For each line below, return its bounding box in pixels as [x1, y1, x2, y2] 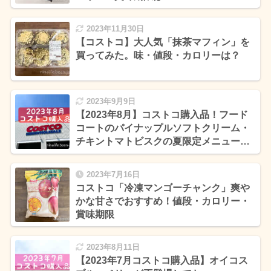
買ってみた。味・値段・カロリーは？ [75, 50, 240, 61]
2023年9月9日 [86, 97, 135, 106]
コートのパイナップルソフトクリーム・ [75, 123, 250, 134]
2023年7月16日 [86, 169, 140, 179]
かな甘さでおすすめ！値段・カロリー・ [75, 195, 250, 206]
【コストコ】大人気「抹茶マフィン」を [75, 37, 250, 48]
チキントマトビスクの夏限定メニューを [75, 136, 250, 147]
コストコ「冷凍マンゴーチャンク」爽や [75, 182, 250, 193]
